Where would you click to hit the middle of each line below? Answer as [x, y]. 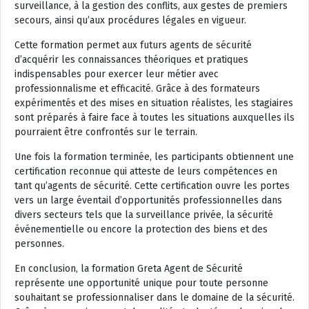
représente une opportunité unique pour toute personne [141, 283]
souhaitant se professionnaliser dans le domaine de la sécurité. [154, 298]
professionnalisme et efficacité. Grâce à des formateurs [137, 89]
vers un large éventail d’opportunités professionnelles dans [148, 200]
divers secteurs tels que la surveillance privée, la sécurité [144, 215]
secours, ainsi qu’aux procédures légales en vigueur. [130, 20]
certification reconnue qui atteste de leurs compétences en [146, 171]
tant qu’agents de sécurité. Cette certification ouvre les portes [152, 186]
